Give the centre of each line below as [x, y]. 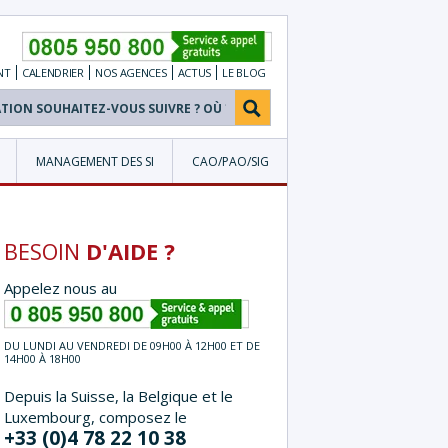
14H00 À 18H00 [42, 358]
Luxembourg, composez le [95, 416]
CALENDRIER [52, 72]
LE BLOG [244, 72]
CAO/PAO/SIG [230, 161]
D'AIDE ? [130, 250]
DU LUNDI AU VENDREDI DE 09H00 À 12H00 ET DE [132, 345]
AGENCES [143, 72]
